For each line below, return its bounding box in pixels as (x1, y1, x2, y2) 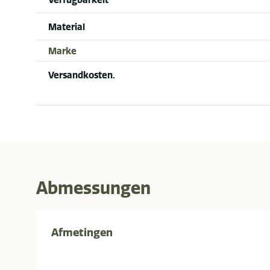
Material (48, 21, 85, 33)
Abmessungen (36, 177, 151, 199)
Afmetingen (51, 225, 113, 240)
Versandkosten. (48, 69, 115, 81)
